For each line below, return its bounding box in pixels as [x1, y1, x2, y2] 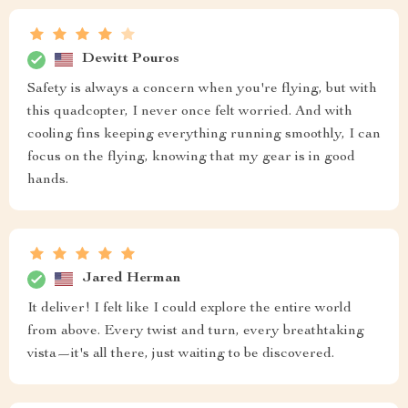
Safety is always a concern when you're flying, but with [27, 81, 377, 97]
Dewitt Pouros [82, 52, 179, 67]
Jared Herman [82, 271, 180, 287]
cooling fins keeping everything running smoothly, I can [27, 127, 381, 142]
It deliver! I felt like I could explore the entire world [27, 301, 352, 316]
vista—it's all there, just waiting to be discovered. [27, 346, 334, 362]
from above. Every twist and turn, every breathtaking [27, 323, 364, 339]
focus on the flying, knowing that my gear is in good [27, 149, 355, 165]
